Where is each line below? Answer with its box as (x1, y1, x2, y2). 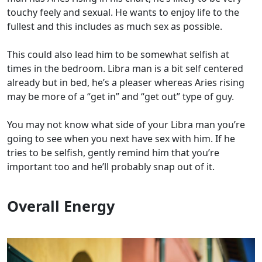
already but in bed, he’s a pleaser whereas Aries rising (7, 76, 244, 89)
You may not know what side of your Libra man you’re (7, 118, 245, 132)
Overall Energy (7, 196, 115, 216)
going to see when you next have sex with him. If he (7, 132, 235, 146)
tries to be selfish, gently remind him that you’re (7, 146, 219, 160)
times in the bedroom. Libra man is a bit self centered (7, 62, 243, 75)
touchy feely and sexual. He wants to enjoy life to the (7, 6, 239, 19)
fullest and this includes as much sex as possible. (7, 20, 222, 33)
